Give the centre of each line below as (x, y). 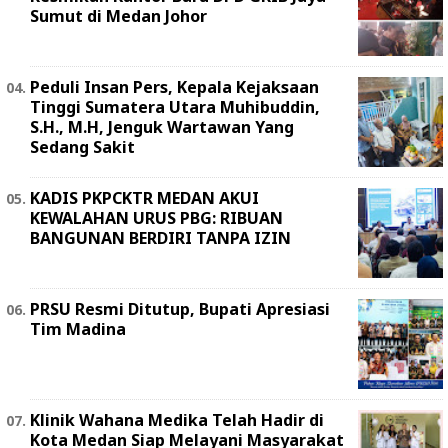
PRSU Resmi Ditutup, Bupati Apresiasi (180, 309)
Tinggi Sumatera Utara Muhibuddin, (175, 107)
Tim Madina (78, 329)
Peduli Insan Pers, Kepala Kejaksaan (174, 87)
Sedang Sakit (82, 147)
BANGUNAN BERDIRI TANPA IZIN (160, 238)
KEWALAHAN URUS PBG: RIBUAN (156, 218)
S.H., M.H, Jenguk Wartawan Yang (162, 127)
